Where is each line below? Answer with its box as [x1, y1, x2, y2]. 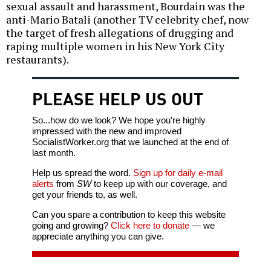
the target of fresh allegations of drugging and [6, 25, 233, 41]
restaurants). [6, 52, 69, 67]
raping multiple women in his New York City [6, 39, 224, 54]
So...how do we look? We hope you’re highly [31, 115, 206, 126]
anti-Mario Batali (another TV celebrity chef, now [6, 12, 249, 27]
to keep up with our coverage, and [91, 178, 227, 189]
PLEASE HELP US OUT [31, 85, 203, 111]
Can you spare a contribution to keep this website [31, 209, 226, 220]
